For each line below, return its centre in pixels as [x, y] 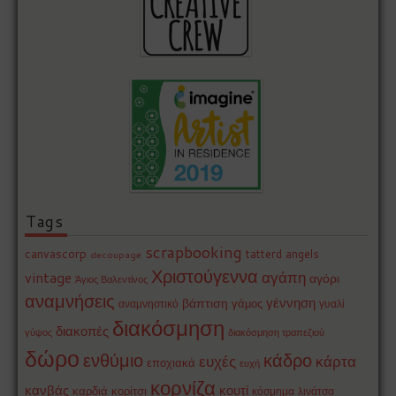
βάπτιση [206, 303]
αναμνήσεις [70, 301]
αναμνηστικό [149, 304]
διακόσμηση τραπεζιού [277, 332]
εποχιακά [171, 363]
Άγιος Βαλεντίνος [112, 279]
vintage [49, 278]
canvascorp [56, 254]
